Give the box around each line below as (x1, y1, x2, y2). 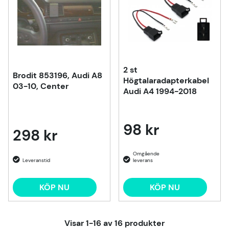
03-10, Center (13, 81, 68, 92)
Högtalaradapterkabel (123, 75, 209, 86)
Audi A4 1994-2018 (123, 86, 197, 97)
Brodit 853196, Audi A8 (13, 70, 102, 81)
